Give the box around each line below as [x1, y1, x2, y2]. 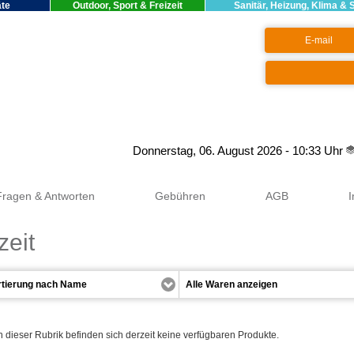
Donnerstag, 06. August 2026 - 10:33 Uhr [133, 145, 346, 157]
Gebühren [155, 190, 205, 202]
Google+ [88, 145, 133, 157]
